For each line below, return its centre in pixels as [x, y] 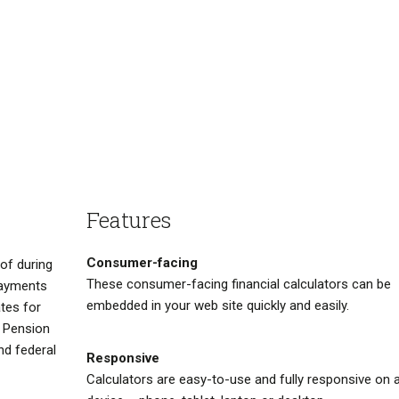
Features [128, 220]
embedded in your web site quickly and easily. [217, 306]
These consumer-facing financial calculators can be [238, 285]
